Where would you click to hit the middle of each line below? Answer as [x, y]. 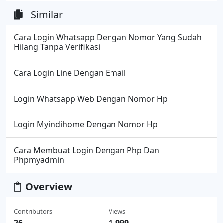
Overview [49, 186]
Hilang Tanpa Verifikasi [57, 47]
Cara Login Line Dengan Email [70, 72]
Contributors [33, 211]
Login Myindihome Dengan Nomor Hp [86, 124]
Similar [47, 14]
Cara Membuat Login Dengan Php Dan [87, 150]
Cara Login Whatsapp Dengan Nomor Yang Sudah [108, 37]
